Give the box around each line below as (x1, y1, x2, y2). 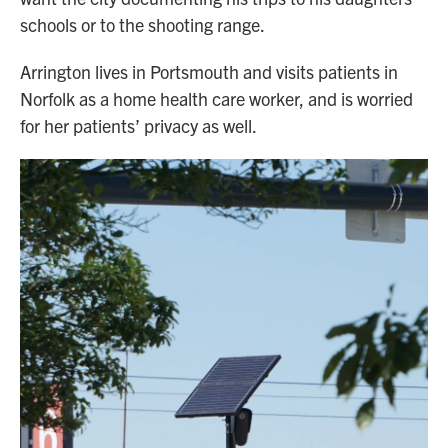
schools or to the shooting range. (20, 13, 265, 36)
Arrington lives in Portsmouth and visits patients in (20, 60, 398, 83)
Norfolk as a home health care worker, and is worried (20, 87, 413, 110)
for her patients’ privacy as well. (20, 114, 257, 137)
